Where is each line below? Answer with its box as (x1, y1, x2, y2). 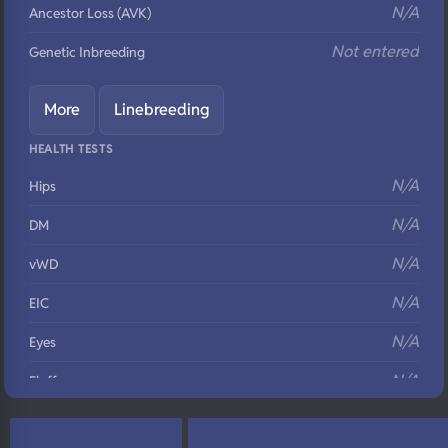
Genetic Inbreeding (29, 43, 145, 61)
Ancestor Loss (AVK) (29, 4, 151, 22)
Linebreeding (114, 99, 209, 120)
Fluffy (29, 372, 64, 390)
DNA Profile (29, 411, 99, 429)
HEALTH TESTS (29, 141, 114, 156)
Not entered (331, 41, 419, 62)
